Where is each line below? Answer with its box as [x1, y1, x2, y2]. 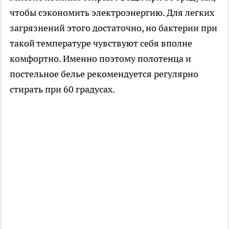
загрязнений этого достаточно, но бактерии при [10, 22, 217, 34]
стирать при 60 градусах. [10, 83, 115, 96]
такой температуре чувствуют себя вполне [10, 37, 192, 50]
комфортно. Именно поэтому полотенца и [10, 53, 191, 65]
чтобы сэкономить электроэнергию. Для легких [10, 7, 214, 19]
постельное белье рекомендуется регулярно [10, 68, 198, 80]
